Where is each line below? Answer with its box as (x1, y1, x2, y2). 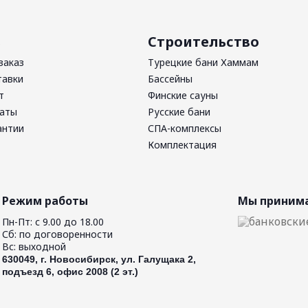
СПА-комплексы (148, 122, 221, 135)
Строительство (148, 32, 259, 51)
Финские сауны (148, 89, 218, 102)
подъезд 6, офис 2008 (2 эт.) (1, 266, 138, 277)
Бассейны (148, 72, 192, 85)
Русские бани (148, 105, 210, 118)
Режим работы (1, 193, 88, 208)
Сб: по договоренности (1, 228, 113, 241)
